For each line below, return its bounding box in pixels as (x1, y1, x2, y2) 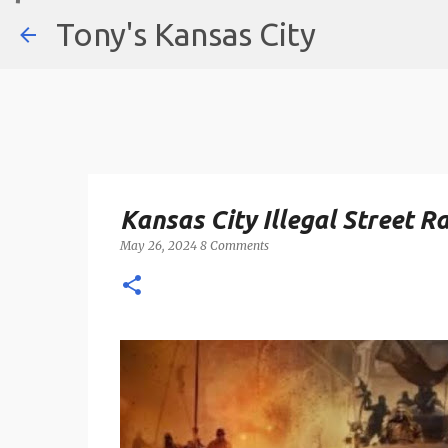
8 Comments (199, 238, 269, 253)
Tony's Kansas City (56, 16, 316, 52)
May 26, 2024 (119, 238, 200, 253)
